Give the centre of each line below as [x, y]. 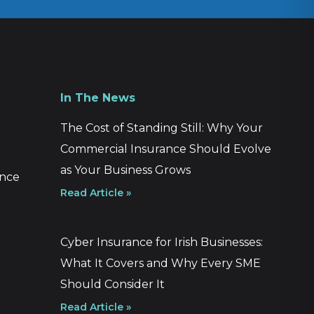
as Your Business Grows [125, 170]
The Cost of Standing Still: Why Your [162, 128]
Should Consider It [112, 285]
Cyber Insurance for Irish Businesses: [162, 243]
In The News [98, 98]
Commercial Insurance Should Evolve [166, 149]
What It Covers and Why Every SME [161, 264]
